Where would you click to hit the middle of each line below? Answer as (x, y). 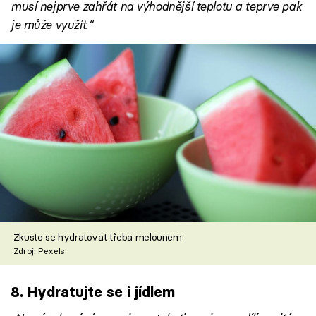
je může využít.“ (51, 24)
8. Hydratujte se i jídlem (93, 291)
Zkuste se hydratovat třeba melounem (97, 237)
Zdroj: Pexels (39, 251)
